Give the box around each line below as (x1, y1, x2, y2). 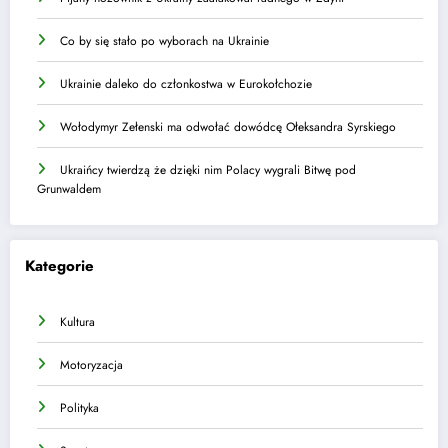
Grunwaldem (37, 180, 101, 199)
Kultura (60, 312, 95, 331)
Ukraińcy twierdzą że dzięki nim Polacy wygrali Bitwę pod (60, 161, 356, 180)
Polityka (60, 398, 99, 417)
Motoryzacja (60, 355, 123, 374)
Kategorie (25, 255, 94, 278)
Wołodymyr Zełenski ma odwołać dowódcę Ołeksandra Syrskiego (60, 118, 396, 137)
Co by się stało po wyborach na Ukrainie (60, 32, 269, 51)
